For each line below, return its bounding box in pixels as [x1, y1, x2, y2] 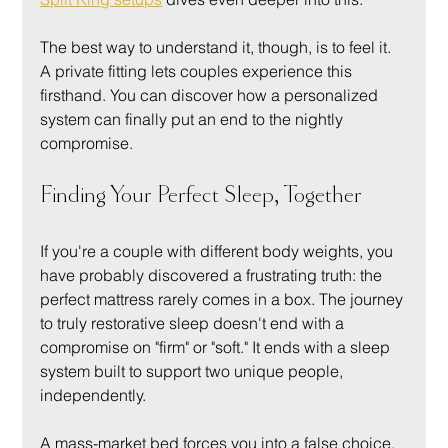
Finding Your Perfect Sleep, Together [40, 182, 363, 207]
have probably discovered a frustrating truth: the [40, 264, 387, 285]
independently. [40, 384, 147, 405]
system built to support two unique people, [40, 360, 348, 381]
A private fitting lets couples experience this [40, 60, 357, 81]
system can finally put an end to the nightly [40, 108, 348, 129]
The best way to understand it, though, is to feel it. [40, 36, 396, 57]
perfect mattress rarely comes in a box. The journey [40, 288, 408, 309]
